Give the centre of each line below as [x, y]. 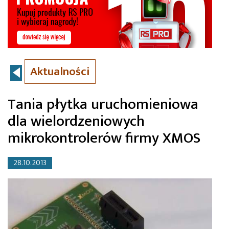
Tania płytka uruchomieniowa [103, 105]
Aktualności [60, 72]
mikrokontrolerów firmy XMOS [104, 138]
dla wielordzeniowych [76, 121]
